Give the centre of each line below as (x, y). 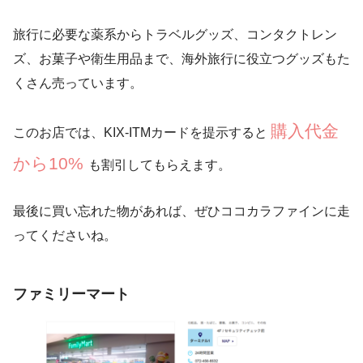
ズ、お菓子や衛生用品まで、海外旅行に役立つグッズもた (181, 59)
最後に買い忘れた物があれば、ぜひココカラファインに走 (181, 211)
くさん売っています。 (78, 83)
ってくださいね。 (65, 236)
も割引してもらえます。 (160, 165)
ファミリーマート (71, 294)
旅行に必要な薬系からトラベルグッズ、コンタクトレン (175, 35)
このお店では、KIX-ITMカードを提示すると (142, 133)
